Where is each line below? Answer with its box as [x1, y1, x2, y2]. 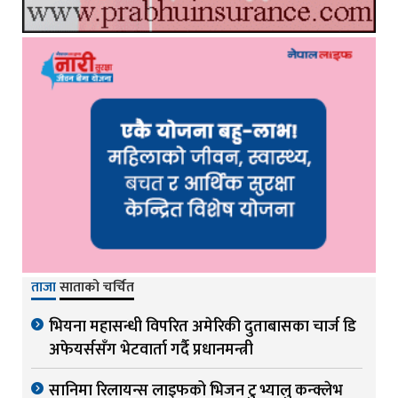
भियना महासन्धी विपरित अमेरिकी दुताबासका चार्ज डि [49, 314, 356, 341]
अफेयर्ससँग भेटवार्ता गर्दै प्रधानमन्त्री [49, 337, 253, 364]
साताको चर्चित [60, 275, 134, 300]
